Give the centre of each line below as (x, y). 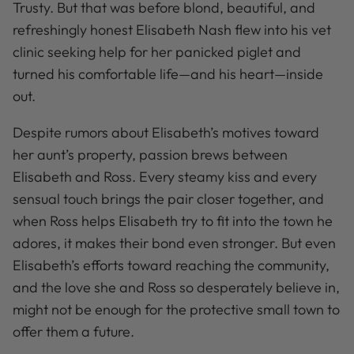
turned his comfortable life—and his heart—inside (168, 74)
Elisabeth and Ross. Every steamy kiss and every (165, 177)
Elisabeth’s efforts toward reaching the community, (171, 265)
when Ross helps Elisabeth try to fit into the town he (173, 221)
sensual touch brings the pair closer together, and (168, 199)
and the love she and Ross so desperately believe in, (176, 288)
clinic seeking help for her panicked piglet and (157, 52)
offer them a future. (73, 332)
